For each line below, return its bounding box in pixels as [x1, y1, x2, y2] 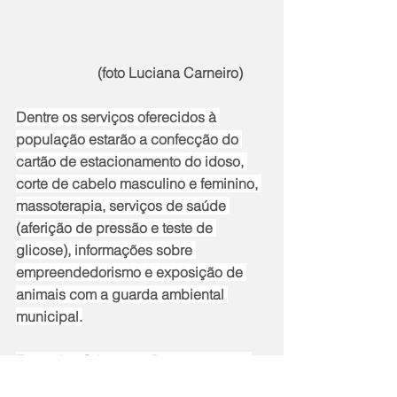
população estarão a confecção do [16, 129, 242, 148]
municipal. [16, 307, 82, 325]
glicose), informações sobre [16, 240, 196, 259]
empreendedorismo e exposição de [16, 262, 246, 281]
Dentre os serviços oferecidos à [16, 107, 220, 126]
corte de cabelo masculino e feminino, [16, 174, 261, 192]
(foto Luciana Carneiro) [97, 63, 243, 82]
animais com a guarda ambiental [16, 284, 228, 303]
